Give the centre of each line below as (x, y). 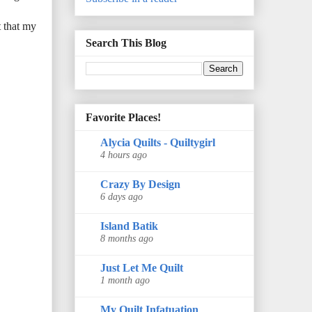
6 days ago (122, 196)
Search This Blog (126, 43)
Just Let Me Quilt (142, 267)
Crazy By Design (140, 184)
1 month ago (125, 280)
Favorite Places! (123, 117)
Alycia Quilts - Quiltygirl (158, 142)
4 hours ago (124, 154)
